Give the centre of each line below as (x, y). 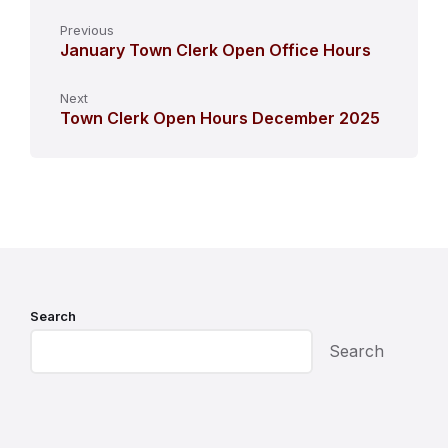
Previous (87, 29)
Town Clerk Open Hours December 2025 (220, 117)
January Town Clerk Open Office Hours (215, 49)
